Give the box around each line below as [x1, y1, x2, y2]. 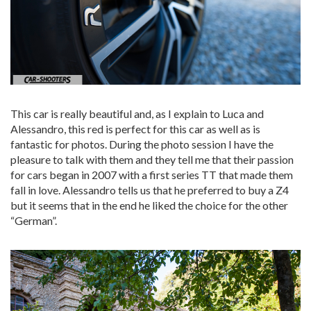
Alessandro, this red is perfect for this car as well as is [10, 121, 260, 135]
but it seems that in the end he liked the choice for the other [10, 198, 288, 212]
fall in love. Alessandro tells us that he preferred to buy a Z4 [10, 183, 289, 196]
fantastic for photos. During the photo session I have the [10, 137, 274, 151]
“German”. [10, 213, 57, 227]
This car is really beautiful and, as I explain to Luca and [10, 106, 264, 120]
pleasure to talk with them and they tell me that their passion [10, 152, 294, 166]
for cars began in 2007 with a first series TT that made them [10, 167, 293, 181]
